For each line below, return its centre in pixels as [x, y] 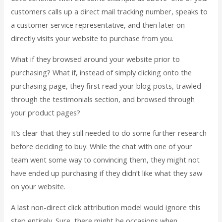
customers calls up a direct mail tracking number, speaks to [110, 12]
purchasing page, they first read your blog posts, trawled [106, 85]
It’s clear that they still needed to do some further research [109, 133]
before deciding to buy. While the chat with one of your [102, 146]
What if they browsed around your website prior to [96, 59]
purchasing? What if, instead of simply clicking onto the [102, 72]
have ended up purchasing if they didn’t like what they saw [107, 173]
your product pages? [46, 112]
